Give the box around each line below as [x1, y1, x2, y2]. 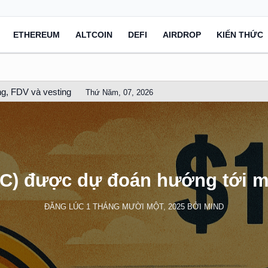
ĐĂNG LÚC [44, 202, 86, 211]
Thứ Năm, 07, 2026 [86, 88, 154, 97]
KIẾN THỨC [217, 29, 263, 39]
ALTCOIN [75, 29, 112, 39]
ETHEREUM [13, 29, 60, 39]
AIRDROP [163, 29, 201, 39]
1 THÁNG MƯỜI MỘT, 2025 [86, 202, 185, 211]
